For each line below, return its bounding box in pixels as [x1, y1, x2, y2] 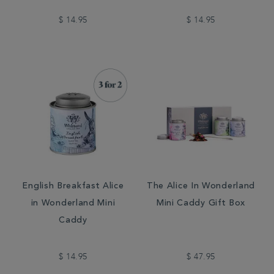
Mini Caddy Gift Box [156, 199, 246, 208]
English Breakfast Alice [22, 182, 124, 191]
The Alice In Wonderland [146, 182, 256, 191]
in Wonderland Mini [31, 199, 116, 208]
